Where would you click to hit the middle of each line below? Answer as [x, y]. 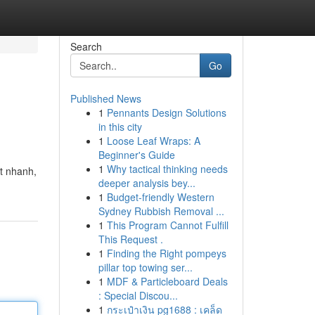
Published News [105, 98]
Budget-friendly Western [160, 197]
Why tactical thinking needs [167, 169]
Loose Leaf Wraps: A [153, 141]
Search [86, 46]
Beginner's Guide [136, 155]
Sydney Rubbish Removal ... [161, 211]
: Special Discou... [138, 295]
